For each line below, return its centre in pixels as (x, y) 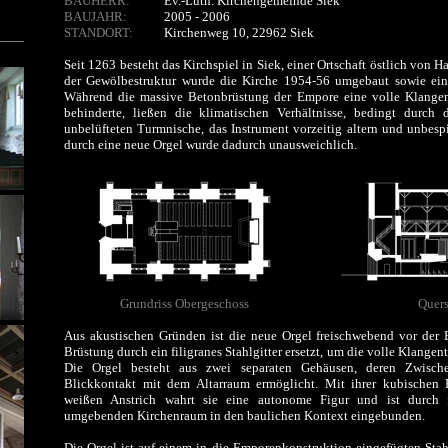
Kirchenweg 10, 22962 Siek (239, 32)
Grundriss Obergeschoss (184, 303)
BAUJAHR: (95, 16)
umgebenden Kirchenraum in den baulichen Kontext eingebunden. (244, 415)
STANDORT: (98, 32)
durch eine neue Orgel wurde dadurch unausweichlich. (210, 144)
